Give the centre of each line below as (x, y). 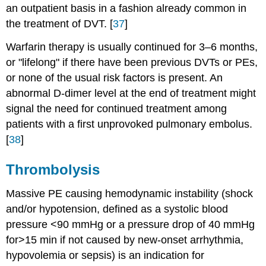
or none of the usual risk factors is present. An (115, 77)
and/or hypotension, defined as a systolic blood (117, 209)
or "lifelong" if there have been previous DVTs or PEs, (132, 62)
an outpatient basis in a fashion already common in (126, 8)
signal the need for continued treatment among (117, 108)
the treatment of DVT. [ (60, 23)
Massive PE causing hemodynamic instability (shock (130, 193)
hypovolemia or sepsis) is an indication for (105, 255)
